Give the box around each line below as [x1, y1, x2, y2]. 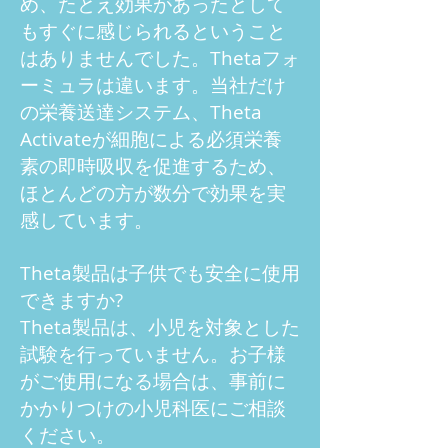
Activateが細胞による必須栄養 [20, 126, 282, 152]
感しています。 [20, 207, 153, 233]
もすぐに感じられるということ [20, 18, 286, 44]
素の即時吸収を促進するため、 [20, 153, 286, 179]
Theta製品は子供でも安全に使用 [20, 260, 300, 286]
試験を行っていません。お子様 [20, 341, 286, 367]
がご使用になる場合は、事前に [20, 368, 286, 394]
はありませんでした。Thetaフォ [20, 45, 300, 71]
